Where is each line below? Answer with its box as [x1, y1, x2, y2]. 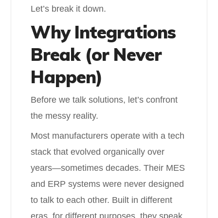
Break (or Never [31, 43, 162, 65]
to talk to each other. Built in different [31, 195, 173, 205]
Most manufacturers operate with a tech [31, 131, 185, 141]
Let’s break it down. [31, 4, 107, 14]
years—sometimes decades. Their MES [31, 163, 185, 173]
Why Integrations [31, 21, 176, 43]
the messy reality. [31, 111, 99, 121]
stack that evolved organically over [31, 147, 165, 157]
